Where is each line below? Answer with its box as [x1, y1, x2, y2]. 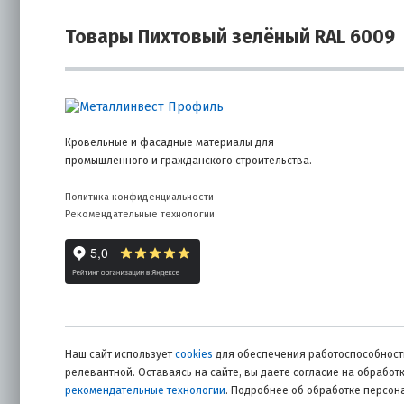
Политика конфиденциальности [65, 190, 214, 203]
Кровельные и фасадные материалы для [65, 135, 274, 149]
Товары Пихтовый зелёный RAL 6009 [65, 25, 395, 50]
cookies [175, 347, 213, 361]
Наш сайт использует [65, 347, 175, 361]
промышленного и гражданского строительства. [65, 153, 312, 167]
